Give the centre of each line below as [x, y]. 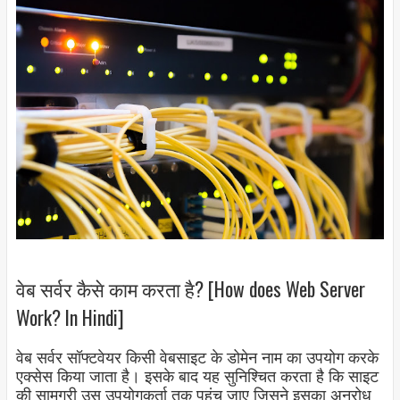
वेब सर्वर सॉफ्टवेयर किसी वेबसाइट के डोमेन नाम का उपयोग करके [197, 358]
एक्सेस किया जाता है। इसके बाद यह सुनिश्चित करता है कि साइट [197, 377]
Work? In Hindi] [70, 317]
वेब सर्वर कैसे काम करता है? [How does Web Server [190, 288]
